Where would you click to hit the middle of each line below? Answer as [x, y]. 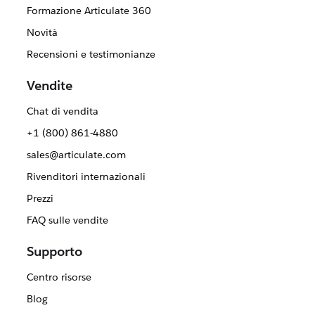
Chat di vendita [62, 111]
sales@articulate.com [76, 155]
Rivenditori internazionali [86, 177]
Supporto [54, 252]
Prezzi [40, 199]
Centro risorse [59, 277]
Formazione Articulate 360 [89, 11]
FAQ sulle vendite [67, 220]
